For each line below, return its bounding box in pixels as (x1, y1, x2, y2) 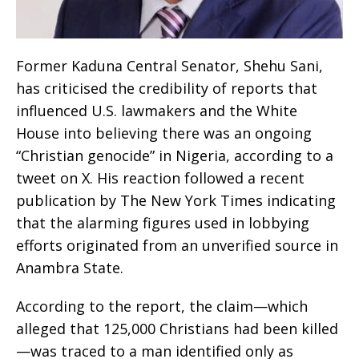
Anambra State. (16, 258, 123, 278)
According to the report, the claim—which (16, 296, 308, 317)
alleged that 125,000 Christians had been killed (16, 319, 338, 339)
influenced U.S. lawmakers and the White (16, 101, 297, 121)
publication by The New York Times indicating (16, 191, 336, 211)
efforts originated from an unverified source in (16, 236, 338, 256)
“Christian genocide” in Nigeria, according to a (16, 146, 333, 166)
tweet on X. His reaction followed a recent (16, 168, 305, 188)
